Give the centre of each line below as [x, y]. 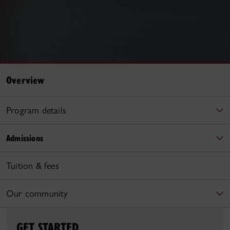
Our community [37, 193]
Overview [25, 80]
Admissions [25, 138]
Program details [36, 110]
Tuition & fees [33, 166]
